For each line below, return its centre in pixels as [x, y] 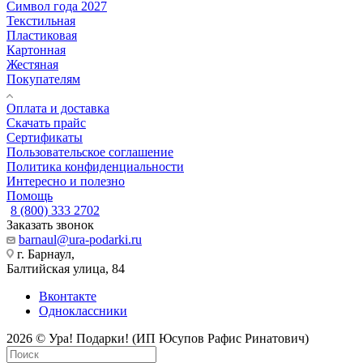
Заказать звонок [50, 224]
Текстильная [41, 20]
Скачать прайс [46, 122]
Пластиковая [42, 35]
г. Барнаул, [44, 254]
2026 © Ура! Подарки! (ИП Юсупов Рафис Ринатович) [158, 338]
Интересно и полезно [66, 181]
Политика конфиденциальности [95, 166]
